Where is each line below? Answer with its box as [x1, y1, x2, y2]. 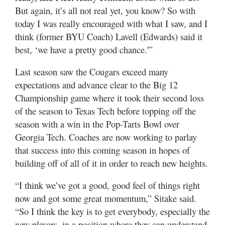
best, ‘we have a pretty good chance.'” [15, 43, 153, 56]
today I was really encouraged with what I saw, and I [15, 17, 207, 30]
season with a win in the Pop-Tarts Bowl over [15, 117, 179, 130]
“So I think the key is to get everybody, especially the [15, 204, 210, 217]
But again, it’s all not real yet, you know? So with [15, 4, 195, 17]
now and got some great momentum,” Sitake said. [15, 191, 196, 204]
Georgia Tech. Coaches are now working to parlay [15, 130, 197, 143]
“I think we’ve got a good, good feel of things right [15, 178, 200, 191]
